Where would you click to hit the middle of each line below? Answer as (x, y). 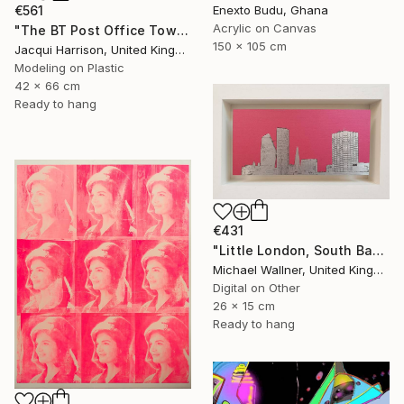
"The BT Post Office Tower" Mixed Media (182, 30)
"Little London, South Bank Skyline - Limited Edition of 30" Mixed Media (378, 250)
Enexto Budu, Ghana (271, 9)
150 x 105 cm (250, 46)
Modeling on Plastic (69, 67)
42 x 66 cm (47, 85)
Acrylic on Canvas (265, 28)
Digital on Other (257, 287)
